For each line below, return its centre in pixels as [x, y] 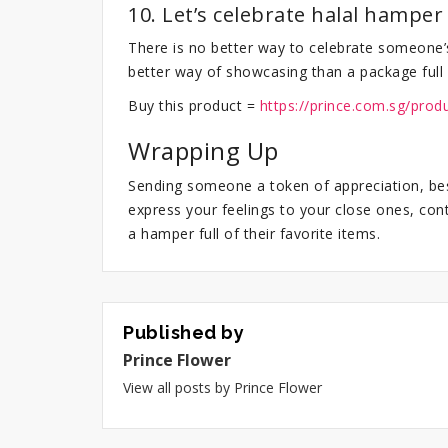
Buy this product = [194, 105]
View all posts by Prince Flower [222, 387]
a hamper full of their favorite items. [254, 233]
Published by [183, 332]
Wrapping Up [203, 150]
